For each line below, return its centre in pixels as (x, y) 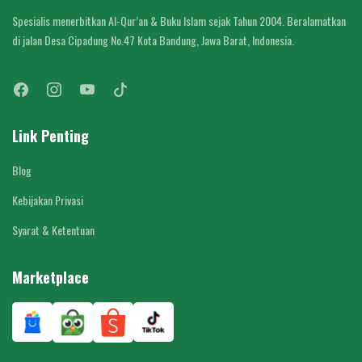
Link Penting (51, 135)
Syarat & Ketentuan (53, 229)
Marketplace (51, 277)
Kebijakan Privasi (48, 200)
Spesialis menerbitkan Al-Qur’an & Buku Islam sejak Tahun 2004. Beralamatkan (179, 20)
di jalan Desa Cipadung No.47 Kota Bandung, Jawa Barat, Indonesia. (153, 40)
